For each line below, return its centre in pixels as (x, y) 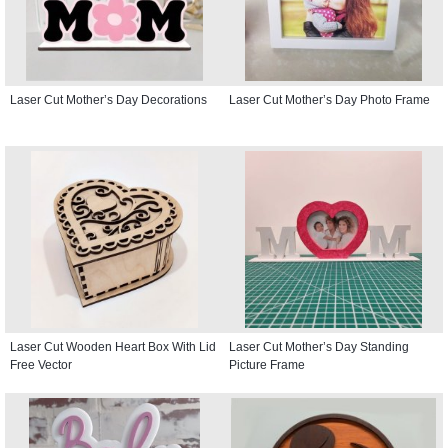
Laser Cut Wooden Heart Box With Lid (113, 346)
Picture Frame (267, 364)
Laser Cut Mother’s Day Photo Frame (329, 99)
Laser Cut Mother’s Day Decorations (108, 99)
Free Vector (41, 364)
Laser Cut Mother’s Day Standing (319, 346)
